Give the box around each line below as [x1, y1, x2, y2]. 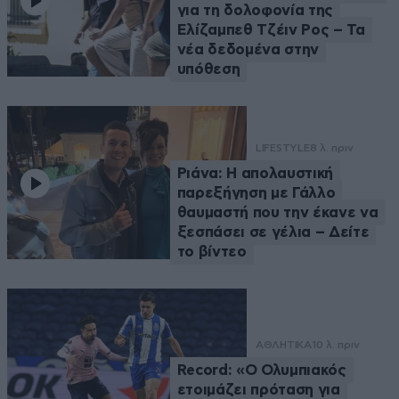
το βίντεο [176, 243, 247, 259]
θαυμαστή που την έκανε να [176, 204, 379, 220]
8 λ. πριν [309, 141, 354, 154]
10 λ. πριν [311, 338, 360, 351]
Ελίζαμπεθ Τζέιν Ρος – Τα [176, 21, 365, 37]
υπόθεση [176, 61, 240, 77]
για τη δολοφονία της [176, 2, 333, 18]
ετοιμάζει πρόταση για [176, 381, 340, 397]
